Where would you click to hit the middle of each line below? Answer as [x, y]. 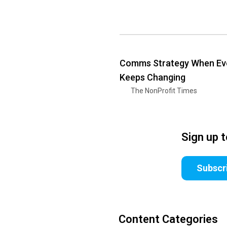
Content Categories [168, 219]
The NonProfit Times [164, 90]
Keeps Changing [153, 77]
